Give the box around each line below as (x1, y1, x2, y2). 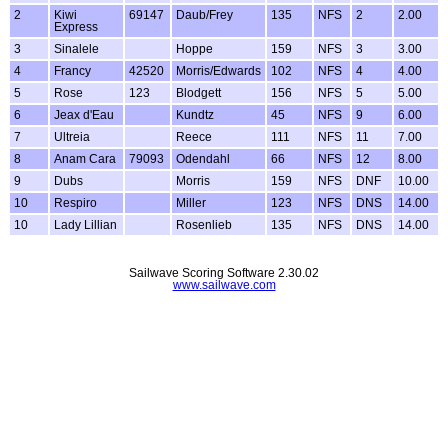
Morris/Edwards (176, 65, 261, 78)
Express (54, 21, 98, 34)
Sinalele (54, 43, 99, 56)
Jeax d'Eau (54, 109, 114, 122)
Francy (54, 65, 91, 78)
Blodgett (176, 87, 221, 100)
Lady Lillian (54, 219, 117, 232)
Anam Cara (54, 153, 116, 166)
